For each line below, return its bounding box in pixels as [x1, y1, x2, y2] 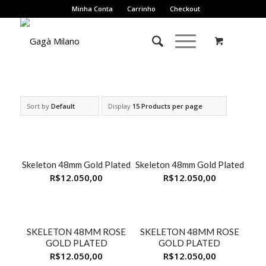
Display [107, 102, 132, 110]
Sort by [26, 102, 51, 110]
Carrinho [126, 4, 156, 13]
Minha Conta [71, 4, 113, 13]
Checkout [169, 4, 200, 13]
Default [50, 102, 75, 110]
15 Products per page [132, 102, 202, 110]
